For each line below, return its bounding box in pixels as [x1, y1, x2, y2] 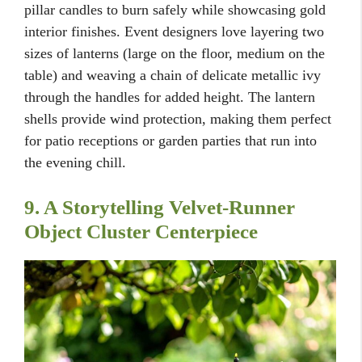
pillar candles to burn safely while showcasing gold [24, 2, 326, 19]
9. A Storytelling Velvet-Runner [24, 196, 295, 219]
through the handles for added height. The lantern [24, 89, 315, 106]
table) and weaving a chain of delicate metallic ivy [24, 67, 321, 84]
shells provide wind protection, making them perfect [24, 111, 331, 128]
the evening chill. [24, 154, 126, 171]
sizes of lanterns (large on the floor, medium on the [24, 45, 325, 62]
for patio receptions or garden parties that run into [24, 133, 317, 149]
